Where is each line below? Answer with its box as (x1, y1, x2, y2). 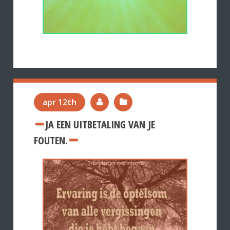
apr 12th (43, 97, 76, 108)
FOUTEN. (34, 133, 68, 147)
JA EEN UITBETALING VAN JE (45, 117, 155, 131)
